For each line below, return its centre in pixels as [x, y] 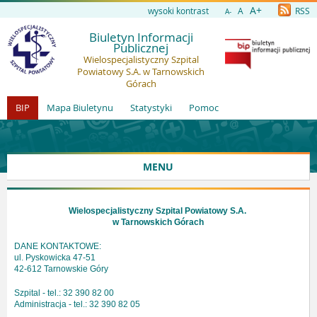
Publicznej [141, 48]
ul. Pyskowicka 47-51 [55, 258]
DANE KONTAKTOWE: [58, 246]
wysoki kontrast [178, 11]
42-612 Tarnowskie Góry [61, 269]
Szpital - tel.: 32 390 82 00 [64, 293]
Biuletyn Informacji [141, 37]
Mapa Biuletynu [80, 108]
